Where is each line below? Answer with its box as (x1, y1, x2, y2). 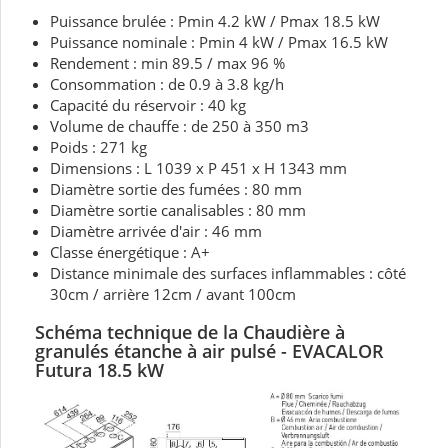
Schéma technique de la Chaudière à (35, 320, 345, 345)
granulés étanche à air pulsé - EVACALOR (35, 339, 384, 364)
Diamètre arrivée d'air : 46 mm (50, 221, 262, 242)
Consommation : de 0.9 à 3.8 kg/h (50, 74, 284, 95)
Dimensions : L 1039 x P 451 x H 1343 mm (50, 158, 347, 179)
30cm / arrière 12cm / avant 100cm (50, 284, 296, 305)
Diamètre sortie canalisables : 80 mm (50, 200, 306, 221)
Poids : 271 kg (50, 137, 147, 158)
